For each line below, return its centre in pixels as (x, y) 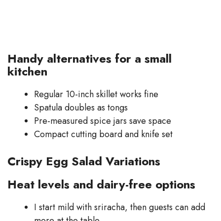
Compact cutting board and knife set (103, 134)
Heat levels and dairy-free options (101, 184)
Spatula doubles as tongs (81, 107)
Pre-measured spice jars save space (103, 121)
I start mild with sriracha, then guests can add (120, 207)
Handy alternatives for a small (90, 58)
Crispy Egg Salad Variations (84, 161)
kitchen (27, 71)
